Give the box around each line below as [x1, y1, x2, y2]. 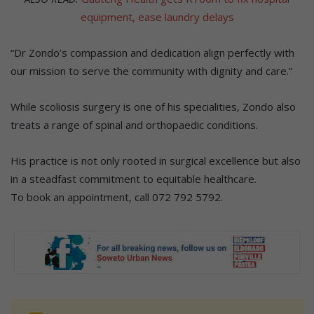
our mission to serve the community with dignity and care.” [11, 64, 292, 78]
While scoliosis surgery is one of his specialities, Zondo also [11, 100, 296, 114]
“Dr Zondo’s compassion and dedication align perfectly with [11, 46, 294, 60]
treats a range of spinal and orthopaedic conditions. [11, 118, 258, 132]
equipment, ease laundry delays [80, 10, 234, 25]
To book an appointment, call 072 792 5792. [11, 190, 223, 205]
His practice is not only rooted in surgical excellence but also [11, 153, 301, 168]
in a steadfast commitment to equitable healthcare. [11, 172, 257, 186]
